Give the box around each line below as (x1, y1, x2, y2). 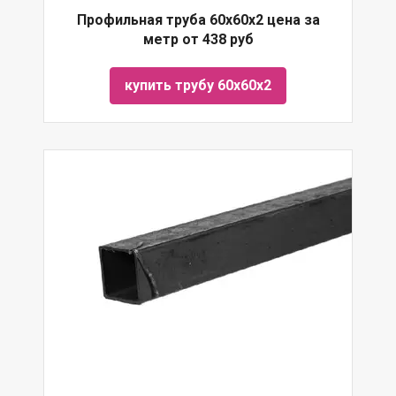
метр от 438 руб (142, 31, 254, 48)
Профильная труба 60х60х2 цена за (76, 11, 320, 28)
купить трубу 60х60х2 (125, 77, 271, 94)
